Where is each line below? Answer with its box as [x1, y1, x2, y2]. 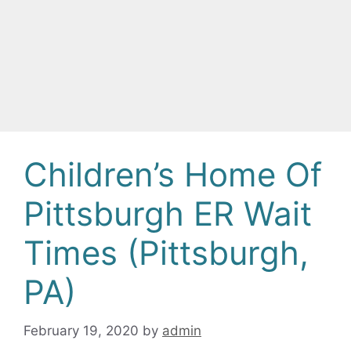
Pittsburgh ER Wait [24, 194, 312, 233]
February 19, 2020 [24, 322, 139, 338]
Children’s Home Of [24, 154, 322, 194]
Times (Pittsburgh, [24, 233, 309, 273]
